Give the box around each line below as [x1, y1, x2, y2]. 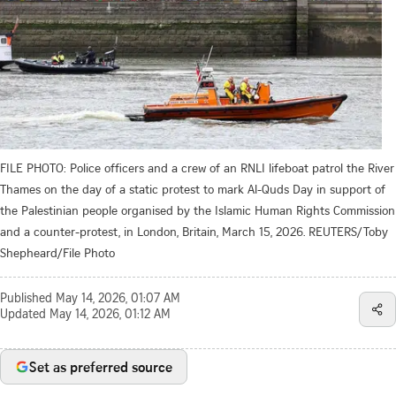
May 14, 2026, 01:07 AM [56, 293, 180, 306]
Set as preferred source [29, 356, 172, 377]
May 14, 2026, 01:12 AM [49, 308, 171, 322]
